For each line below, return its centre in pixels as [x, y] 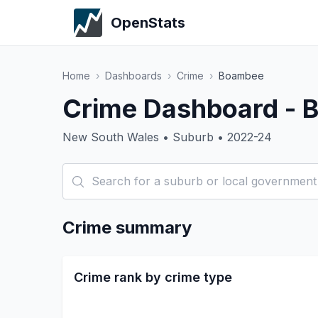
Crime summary [127, 227]
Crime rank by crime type [153, 277]
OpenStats [148, 23]
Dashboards [133, 76]
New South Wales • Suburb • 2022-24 [167, 137]
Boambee [241, 76]
